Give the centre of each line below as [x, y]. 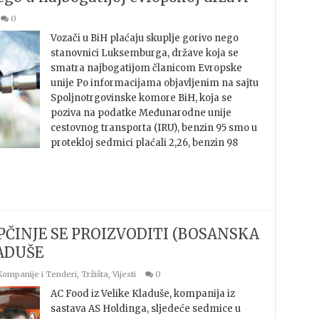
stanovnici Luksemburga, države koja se [144, 53]
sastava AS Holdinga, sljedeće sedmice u [145, 309]
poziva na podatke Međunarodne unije [141, 113]
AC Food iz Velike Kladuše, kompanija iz [142, 294]
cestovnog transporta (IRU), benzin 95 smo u [153, 128]
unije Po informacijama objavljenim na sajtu [154, 83]
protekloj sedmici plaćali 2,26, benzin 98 [144, 143]
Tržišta [94, 274]
